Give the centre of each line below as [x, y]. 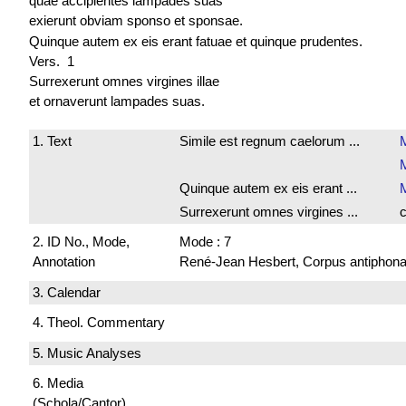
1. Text [52, 140]
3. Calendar [67, 292]
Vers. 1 [52, 61]
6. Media [58, 383]
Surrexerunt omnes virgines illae [124, 81]
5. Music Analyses [87, 353]
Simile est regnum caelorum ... [269, 140]
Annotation [64, 262]
